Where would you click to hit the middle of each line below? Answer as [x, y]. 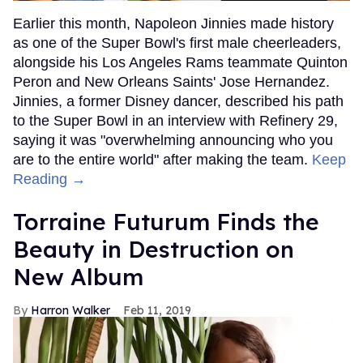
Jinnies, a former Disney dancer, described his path [178, 101]
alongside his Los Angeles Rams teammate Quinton [180, 62]
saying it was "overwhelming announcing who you [173, 140]
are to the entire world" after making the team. [162, 159]
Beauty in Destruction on [154, 249]
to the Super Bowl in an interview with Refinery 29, [175, 120]
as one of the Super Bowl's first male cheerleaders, [177, 43]
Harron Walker [70, 310]
